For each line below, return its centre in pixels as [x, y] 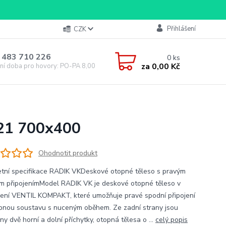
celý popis [171, 220]
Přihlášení [181, 29]
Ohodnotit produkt [68, 153]
